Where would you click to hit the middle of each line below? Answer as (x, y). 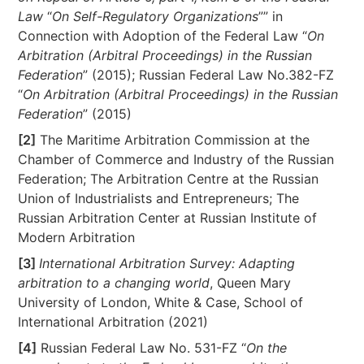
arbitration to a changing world (114, 283)
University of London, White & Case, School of (161, 302)
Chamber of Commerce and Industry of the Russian (176, 159)
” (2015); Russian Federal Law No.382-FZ (209, 75)
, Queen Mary (251, 283)
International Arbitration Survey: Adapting (167, 263)
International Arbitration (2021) (113, 322)
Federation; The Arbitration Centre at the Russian (169, 179)
